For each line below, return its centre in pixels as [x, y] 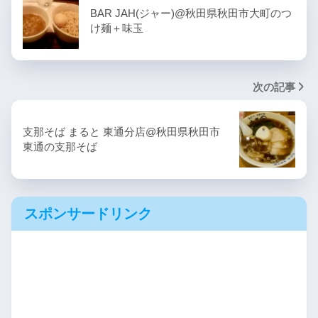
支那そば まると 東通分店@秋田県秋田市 [121, 131]
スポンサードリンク [88, 214]
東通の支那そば [60, 146]
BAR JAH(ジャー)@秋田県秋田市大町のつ [191, 13]
